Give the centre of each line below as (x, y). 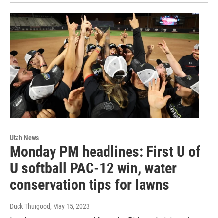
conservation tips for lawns (90, 185)
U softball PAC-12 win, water (93, 168)
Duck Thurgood (30, 207)
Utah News (24, 138)
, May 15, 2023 (70, 207)
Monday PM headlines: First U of (105, 152)
